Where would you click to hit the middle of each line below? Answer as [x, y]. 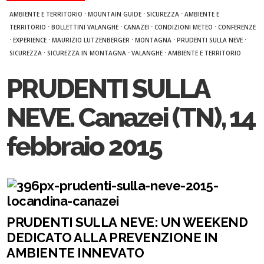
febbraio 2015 [84, 146]
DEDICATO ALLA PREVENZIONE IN [112, 237]
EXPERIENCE [30, 40]
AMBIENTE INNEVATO [75, 253]
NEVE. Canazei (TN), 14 [131, 118]
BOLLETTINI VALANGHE [85, 27]
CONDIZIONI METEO [184, 27]
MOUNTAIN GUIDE [115, 14]
